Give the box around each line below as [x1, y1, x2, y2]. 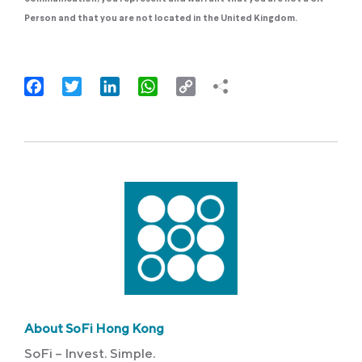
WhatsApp [158, 78, 223, 94]
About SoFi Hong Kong [24, 320, 164, 336]
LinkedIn [120, 78, 172, 94]
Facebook [44, 78, 105, 94]
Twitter [82, 78, 126, 94]
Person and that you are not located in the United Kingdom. [24, 13, 297, 23]
